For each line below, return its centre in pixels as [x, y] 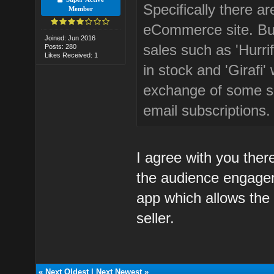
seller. [156, 218]
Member [80, 9]
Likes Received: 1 [72, 55]
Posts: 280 [61, 46]
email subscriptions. [207, 110]
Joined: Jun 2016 [70, 38]
